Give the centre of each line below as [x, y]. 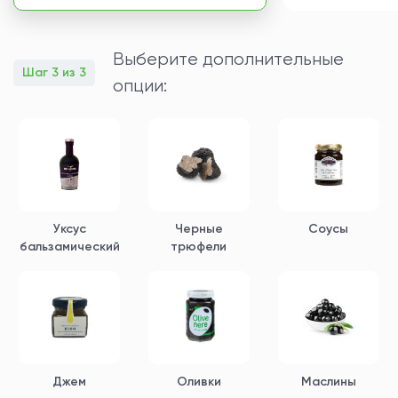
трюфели [199, 246]
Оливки [199, 381]
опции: [140, 85]
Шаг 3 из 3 [54, 72]
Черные [199, 228]
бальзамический [69, 246]
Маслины [328, 381]
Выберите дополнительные [228, 59]
